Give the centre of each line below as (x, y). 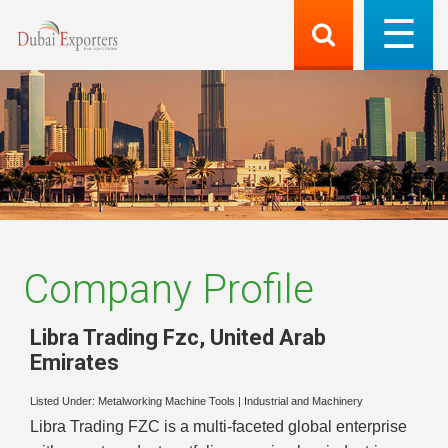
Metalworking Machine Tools (166, 401)
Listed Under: (64, 401)
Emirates (74, 362)
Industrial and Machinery (303, 401)
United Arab (268, 337)
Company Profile (168, 289)
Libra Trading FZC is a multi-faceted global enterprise (218, 427)
